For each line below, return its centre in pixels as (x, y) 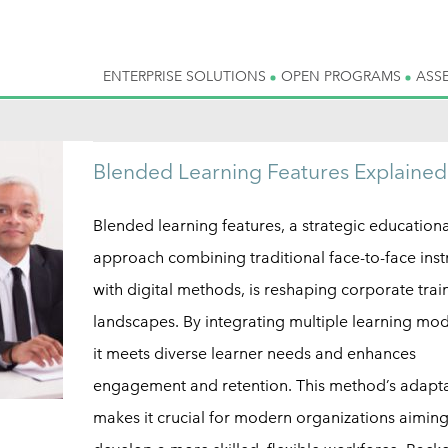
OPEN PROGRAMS (343, 76)
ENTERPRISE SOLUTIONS (186, 76)
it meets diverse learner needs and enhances (254, 353)
